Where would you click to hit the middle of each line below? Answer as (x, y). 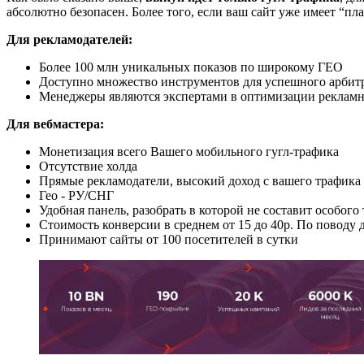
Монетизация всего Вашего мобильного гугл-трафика (189, 151)
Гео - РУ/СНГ (76, 195)
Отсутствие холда (88, 166)
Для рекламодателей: (69, 39)
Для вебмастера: (55, 123)
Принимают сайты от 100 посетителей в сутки (169, 239)
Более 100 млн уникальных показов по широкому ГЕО (191, 67)
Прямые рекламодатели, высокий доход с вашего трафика (200, 180)
